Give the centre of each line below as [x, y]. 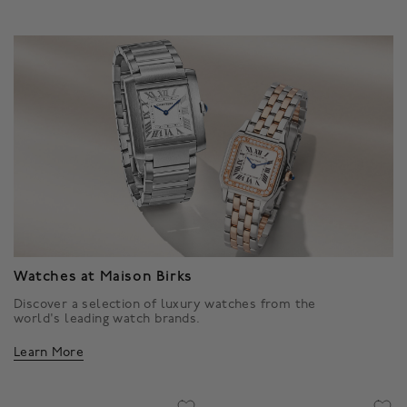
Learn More [49, 352]
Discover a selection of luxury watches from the [165, 304]
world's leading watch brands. [107, 319]
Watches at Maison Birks [103, 277]
